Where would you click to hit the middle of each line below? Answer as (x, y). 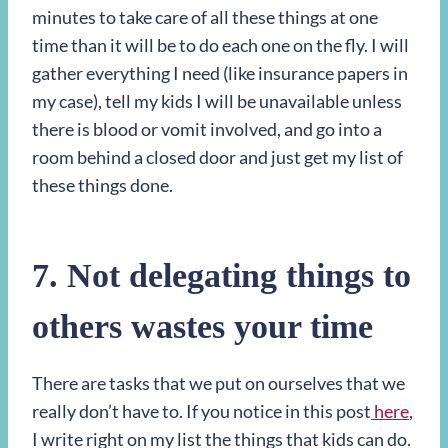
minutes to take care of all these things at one (205, 17)
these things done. (102, 185)
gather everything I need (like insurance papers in (220, 73)
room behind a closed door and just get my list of (217, 157)
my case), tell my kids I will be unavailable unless (217, 101)
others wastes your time (202, 327)
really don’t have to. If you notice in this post (201, 411)
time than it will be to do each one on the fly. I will (220, 45)
